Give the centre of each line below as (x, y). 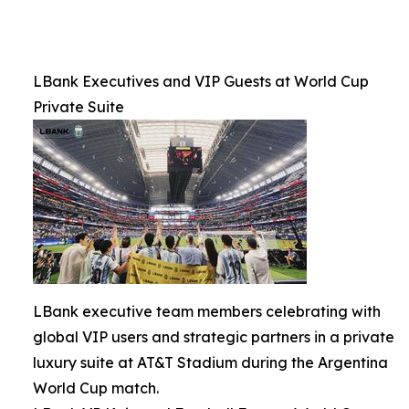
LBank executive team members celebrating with (207, 312)
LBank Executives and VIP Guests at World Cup (201, 82)
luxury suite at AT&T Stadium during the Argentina (210, 363)
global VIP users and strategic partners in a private (214, 337)
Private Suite (79, 107)
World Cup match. (96, 388)
